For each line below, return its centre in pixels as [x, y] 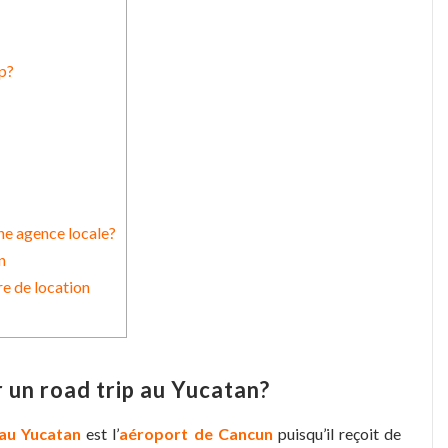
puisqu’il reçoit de [337, 433]
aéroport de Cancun [196, 433]
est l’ [100, 433]
